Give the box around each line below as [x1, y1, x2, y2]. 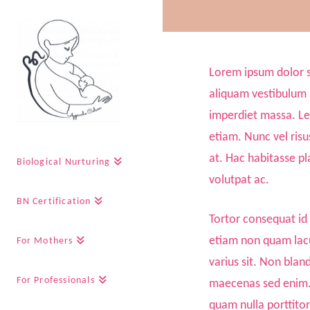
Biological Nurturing [16, 156, 111, 167]
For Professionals [16, 275, 95, 286]
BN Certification [16, 196, 91, 207]
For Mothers [16, 235, 73, 246]
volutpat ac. [208, 174, 269, 186]
